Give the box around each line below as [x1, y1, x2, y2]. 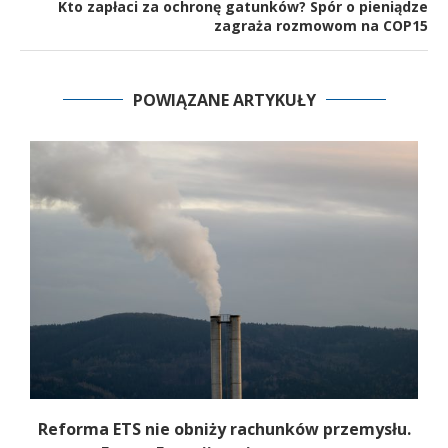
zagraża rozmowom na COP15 [214, 15, 428, 35]
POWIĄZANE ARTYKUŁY [132, 88, 316, 111]
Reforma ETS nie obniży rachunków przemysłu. [37, 418, 411, 441]
